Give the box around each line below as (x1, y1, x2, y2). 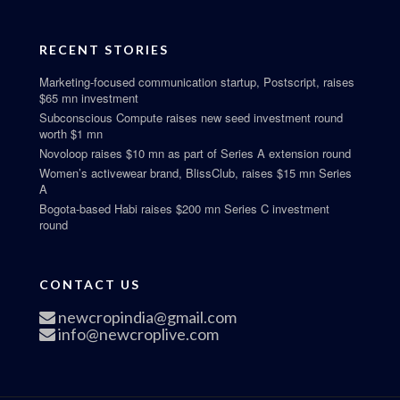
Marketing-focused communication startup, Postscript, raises (39, 72, 354, 90)
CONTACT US (39, 276, 140, 292)
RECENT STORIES (39, 41, 169, 57)
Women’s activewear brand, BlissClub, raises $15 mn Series (39, 163, 352, 181)
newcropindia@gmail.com (55, 306, 237, 327)
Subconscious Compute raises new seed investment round (39, 108, 343, 126)
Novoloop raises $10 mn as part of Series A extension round (39, 144, 351, 162)
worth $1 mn (39, 124, 103, 142)
